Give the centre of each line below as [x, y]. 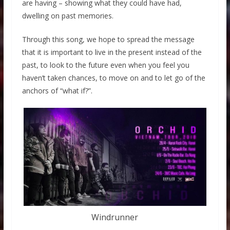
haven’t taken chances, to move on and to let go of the [113, 78]
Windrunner [115, 217]
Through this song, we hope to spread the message [108, 40]
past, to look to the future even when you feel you [106, 65]
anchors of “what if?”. [57, 91]
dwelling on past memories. [68, 16]
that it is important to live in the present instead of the [112, 52]
